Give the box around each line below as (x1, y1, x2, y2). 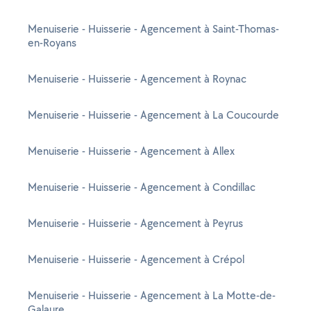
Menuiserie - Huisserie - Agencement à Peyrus (28, 216, 243, 230)
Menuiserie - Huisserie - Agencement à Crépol (28, 252, 244, 267)
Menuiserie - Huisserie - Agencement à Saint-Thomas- (28, 22, 279, 36)
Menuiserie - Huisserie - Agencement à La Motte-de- (28, 288, 276, 303)
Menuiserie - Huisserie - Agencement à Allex (28, 144, 235, 158)
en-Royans (28, 35, 76, 50)
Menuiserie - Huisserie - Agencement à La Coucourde (28, 108, 279, 122)
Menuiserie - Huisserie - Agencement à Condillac (28, 180, 255, 194)
